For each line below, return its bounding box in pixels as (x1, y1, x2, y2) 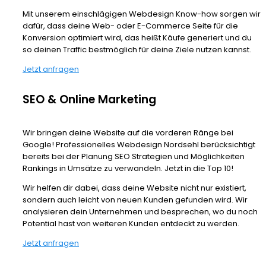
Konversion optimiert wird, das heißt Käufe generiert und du (23, 32, 252, 44)
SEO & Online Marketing (23, 91, 156, 108)
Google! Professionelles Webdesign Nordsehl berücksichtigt (23, 139, 255, 151)
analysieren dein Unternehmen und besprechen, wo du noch (23, 206, 258, 218)
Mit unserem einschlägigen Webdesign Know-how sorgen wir (23, 8, 261, 20)
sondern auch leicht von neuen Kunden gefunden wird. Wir (23, 194, 248, 206)
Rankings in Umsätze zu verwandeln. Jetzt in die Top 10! (23, 163, 233, 175)
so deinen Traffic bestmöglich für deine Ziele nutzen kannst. (23, 44, 251, 56)
